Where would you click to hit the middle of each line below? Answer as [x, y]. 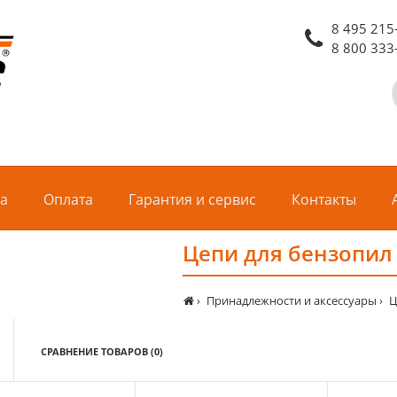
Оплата [68, 200]
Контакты [324, 200]
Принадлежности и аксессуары [292, 301]
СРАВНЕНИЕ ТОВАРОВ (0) [102, 352]
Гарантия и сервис [192, 200]
